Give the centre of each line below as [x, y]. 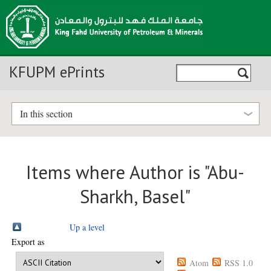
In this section [46, 114]
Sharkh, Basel [132, 197]
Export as [28, 242]
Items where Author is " [117, 173]
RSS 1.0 [239, 263]
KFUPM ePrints [57, 72]
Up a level [87, 227]
